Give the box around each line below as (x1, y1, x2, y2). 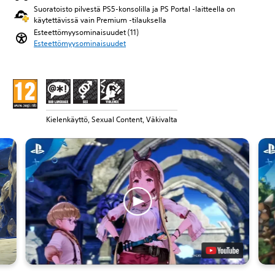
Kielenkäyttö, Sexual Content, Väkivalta (46, 114, 177, 125)
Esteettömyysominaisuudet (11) (34, 27, 139, 37)
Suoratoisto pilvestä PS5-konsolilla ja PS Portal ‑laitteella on (34, 4, 235, 14)
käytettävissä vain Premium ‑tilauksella (34, 15, 166, 25)
